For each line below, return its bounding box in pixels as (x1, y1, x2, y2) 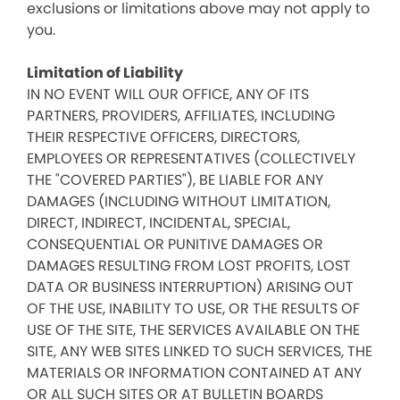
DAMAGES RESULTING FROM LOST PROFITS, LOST (27, 255, 351, 276)
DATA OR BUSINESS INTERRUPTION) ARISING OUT (27, 277, 354, 297)
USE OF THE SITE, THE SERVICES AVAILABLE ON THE (27, 320, 360, 340)
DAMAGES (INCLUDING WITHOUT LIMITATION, (27, 191, 330, 212)
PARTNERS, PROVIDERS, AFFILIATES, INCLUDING (27, 105, 335, 126)
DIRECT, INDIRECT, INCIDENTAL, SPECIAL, (27, 212, 290, 233)
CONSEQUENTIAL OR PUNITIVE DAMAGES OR (27, 234, 323, 254)
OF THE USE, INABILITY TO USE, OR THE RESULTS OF (27, 298, 360, 319)
